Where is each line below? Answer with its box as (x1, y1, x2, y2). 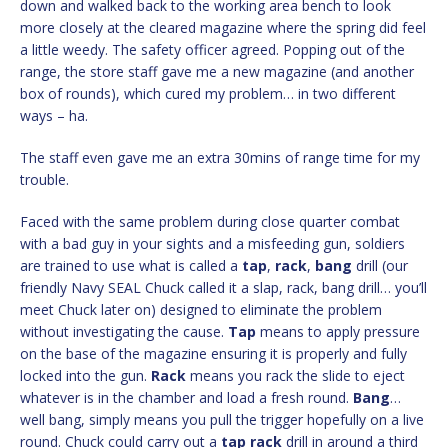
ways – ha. (20, 106, 88, 126)
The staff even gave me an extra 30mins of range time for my (20, 148, 420, 168)
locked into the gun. (20, 366, 151, 386)
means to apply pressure (256, 322, 420, 342)
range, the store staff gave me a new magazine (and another (20, 62, 414, 82)
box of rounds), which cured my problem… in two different (20, 84, 396, 104)
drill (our (352, 256, 408, 276)
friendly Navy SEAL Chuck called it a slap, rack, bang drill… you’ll (20, 278, 427, 298)
